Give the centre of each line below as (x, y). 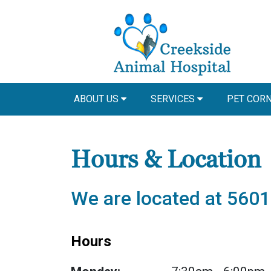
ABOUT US (97, 99)
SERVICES (174, 99)
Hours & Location (166, 160)
